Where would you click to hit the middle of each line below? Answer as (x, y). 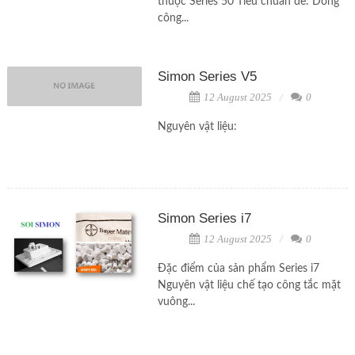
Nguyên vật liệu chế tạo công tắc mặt (249, 285)
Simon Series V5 (207, 76)
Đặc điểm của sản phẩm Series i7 (238, 269)
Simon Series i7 (204, 218)
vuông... (176, 302)
